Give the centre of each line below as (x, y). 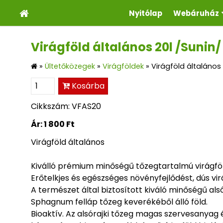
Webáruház (196, 13)
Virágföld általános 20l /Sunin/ (126, 47)
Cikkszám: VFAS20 (66, 107)
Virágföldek (123, 66)
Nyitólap (145, 13)
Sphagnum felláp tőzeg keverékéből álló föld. (119, 202)
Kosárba (87, 86)
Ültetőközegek (70, 66)
